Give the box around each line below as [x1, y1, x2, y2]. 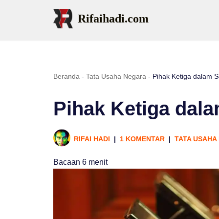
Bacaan [53, 158, 80, 166]
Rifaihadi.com [78, 12, 149, 25]
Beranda [53, 72, 80, 80]
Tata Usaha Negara [86, 72, 146, 80]
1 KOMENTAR [120, 135, 165, 143]
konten [7, 49, 31, 58]
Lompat [7, 23, 33, 31]
